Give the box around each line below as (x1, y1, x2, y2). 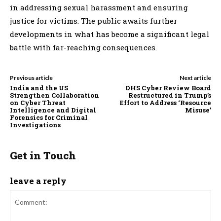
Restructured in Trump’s (128, 90, 211, 100)
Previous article (10, 74, 53, 81)
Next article (179, 74, 211, 81)
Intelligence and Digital (10, 105, 96, 114)
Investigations (10, 120, 61, 129)
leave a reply (10, 175, 67, 186)
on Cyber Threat (10, 98, 66, 107)
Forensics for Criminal (10, 112, 88, 122)
